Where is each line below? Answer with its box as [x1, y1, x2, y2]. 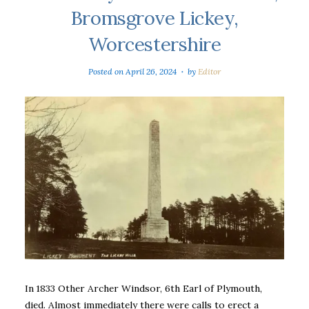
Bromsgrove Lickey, [70, 5, 239, 30]
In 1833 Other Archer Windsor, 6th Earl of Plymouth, [25, 281, 262, 295]
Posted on [88, 66, 126, 77]
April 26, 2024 [125, 66, 177, 77]
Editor [198, 66, 221, 77]
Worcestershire [88, 31, 221, 57]
